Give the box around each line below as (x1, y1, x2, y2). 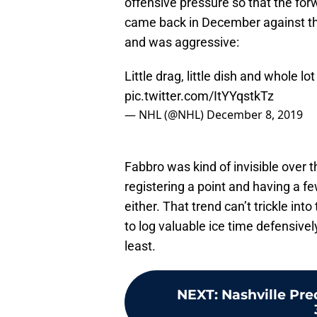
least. (125, 238, 156, 254)
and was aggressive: (125, 35, 239, 50)
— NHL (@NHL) (125, 107, 207, 123)
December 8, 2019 (207, 107, 303, 123)
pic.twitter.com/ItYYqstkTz (125, 88, 274, 104)
